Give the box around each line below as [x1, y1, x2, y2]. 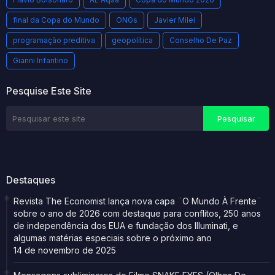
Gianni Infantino [13, 55, 68, 65]
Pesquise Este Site [6, 84, 91, 97]
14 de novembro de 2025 [14, 244, 116, 255]
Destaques [6, 173, 55, 186]
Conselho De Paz [169, 35, 232, 45]
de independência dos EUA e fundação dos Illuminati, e [14, 220, 238, 231]
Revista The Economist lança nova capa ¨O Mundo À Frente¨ [14, 195, 261, 206]
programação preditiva [13, 35, 95, 45]
